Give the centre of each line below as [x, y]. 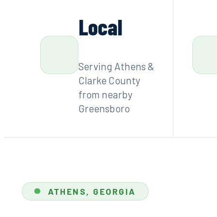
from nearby [105, 94]
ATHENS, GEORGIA [92, 191]
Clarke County [109, 80]
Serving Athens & [116, 66]
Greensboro [104, 108]
